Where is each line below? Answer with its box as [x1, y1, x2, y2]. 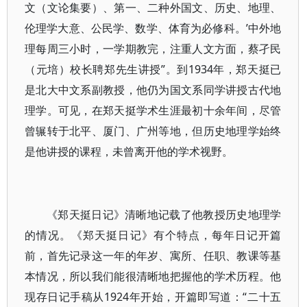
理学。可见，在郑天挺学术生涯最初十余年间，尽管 [25, 103, 282, 118]
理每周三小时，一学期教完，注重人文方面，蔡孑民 [25, 41, 282, 56]
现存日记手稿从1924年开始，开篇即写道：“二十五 [25, 289, 282, 304]
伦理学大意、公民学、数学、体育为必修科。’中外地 [25, 21, 282, 36]
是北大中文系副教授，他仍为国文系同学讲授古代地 [25, 82, 282, 97]
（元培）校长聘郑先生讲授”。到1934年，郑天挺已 [25, 62, 282, 77]
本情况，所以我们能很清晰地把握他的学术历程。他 [25, 269, 282, 284]
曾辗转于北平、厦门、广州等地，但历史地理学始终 [25, 123, 282, 138]
